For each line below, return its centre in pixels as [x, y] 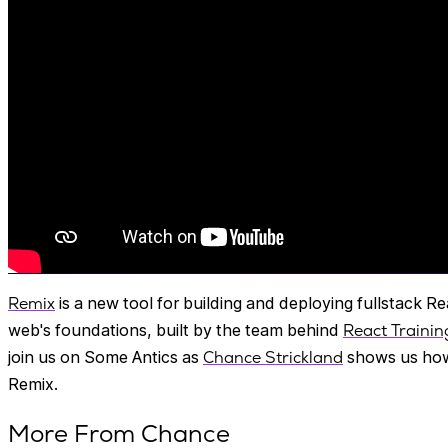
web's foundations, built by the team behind [175, 329]
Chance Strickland [273, 357]
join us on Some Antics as [105, 356]
